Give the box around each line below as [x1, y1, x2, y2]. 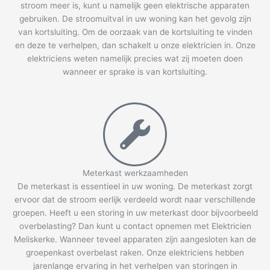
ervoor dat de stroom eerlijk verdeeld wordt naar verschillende [14, 194, 256, 204]
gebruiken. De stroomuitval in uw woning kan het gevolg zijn [19, 13, 251, 24]
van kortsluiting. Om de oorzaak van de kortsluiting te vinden [17, 27, 253, 37]
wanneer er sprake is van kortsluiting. [63, 66, 207, 77]
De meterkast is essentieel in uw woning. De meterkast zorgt [17, 181, 253, 191]
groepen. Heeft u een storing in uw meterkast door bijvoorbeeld [12, 207, 258, 218]
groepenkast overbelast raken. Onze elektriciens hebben [26, 247, 244, 257]
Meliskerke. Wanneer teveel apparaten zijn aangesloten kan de [14, 234, 256, 244]
